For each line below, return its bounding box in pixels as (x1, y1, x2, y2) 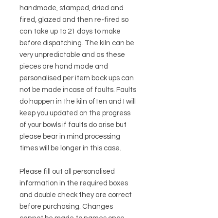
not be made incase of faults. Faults (19, 86, 136, 94)
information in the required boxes (19, 180, 128, 187)
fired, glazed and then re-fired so (19, 16, 128, 24)
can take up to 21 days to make (19, 28, 121, 36)
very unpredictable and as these (19, 51, 125, 59)
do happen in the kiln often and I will (19, 98, 136, 106)
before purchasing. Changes (19, 203, 113, 211)
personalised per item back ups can (19, 74, 134, 82)
